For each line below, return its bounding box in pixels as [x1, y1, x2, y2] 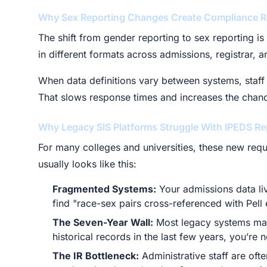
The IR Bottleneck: [52, 250, 139, 262]
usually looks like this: [38, 158, 136, 170]
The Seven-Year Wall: [52, 216, 153, 228]
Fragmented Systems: [52, 183, 156, 195]
